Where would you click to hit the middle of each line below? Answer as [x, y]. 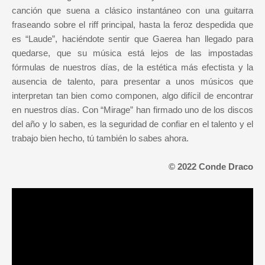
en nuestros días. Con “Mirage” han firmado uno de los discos [132, 110]
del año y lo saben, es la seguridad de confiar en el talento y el [132, 124]
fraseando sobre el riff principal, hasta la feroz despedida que [132, 25]
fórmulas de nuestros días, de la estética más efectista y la [132, 67]
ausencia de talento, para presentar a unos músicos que [132, 82]
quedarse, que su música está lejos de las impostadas [132, 53]
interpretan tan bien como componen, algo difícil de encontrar [132, 96]
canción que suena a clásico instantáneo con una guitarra [132, 11]
